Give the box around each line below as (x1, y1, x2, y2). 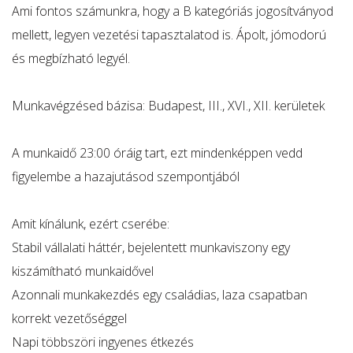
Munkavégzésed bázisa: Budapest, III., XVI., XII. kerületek (12, 97, 325, 114)
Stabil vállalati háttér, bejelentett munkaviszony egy (12, 239, 290, 256)
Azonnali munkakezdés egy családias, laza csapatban (12, 286, 307, 303)
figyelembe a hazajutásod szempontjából (12, 168, 240, 185)
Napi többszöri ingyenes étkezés (12, 333, 194, 351)
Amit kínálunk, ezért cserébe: (12, 215, 169, 232)
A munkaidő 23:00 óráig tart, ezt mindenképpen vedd (12, 144, 303, 162)
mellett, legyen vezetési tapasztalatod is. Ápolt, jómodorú (12, 26, 326, 43)
